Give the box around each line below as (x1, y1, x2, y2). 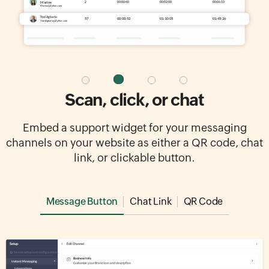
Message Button (46, 197, 118, 209)
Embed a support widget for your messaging (22, 122, 247, 136)
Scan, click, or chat (65, 91, 204, 111)
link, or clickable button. (74, 153, 195, 166)
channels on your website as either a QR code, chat (6, 138, 263, 151)
